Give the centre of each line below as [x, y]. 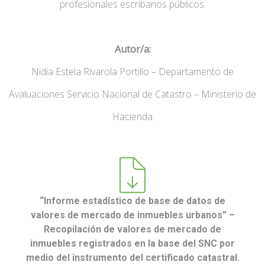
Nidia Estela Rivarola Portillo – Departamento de [132, 71]
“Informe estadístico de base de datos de [132, 201]
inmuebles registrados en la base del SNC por [132, 243]
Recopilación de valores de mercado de [132, 229]
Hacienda [132, 116]
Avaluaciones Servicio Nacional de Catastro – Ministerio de [132, 94]
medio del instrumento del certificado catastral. [132, 257]
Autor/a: [132, 49]
